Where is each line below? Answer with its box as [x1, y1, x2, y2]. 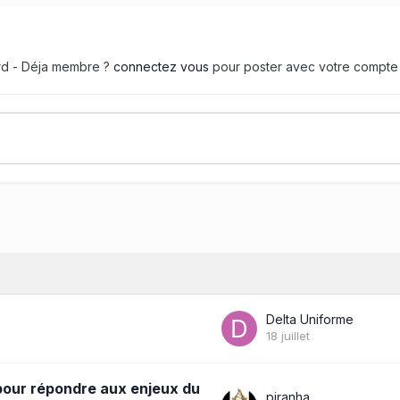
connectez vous [113, 58, 209, 74]
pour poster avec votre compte [209, 58, 398, 74]
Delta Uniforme [266, 311, 354, 327]
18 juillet [266, 328, 310, 343]
